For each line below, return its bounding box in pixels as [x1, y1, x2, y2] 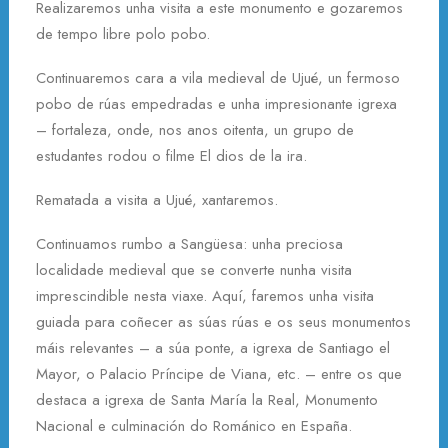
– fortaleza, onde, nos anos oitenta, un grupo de [36, 119, 354, 141]
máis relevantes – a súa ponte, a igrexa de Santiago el [36, 337, 390, 359]
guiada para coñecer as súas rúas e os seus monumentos [36, 311, 411, 333]
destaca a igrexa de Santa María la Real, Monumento [36, 389, 378, 411]
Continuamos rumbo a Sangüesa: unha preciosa [36, 233, 343, 255]
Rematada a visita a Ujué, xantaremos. [36, 189, 278, 211]
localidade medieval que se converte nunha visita [36, 259, 352, 281]
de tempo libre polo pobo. [36, 23, 210, 45]
